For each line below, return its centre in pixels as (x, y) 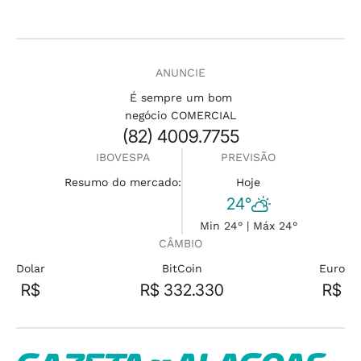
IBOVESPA (122, 157)
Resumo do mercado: (122, 182)
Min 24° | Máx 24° (248, 226)
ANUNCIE (180, 73)
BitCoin (182, 268)
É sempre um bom (180, 98)
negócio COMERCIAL (180, 115)
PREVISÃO (248, 157)
